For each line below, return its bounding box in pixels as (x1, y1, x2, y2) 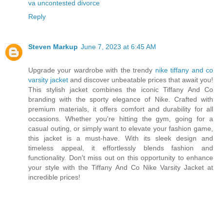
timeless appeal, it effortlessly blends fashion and (28, 144, 213, 152)
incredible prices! (28, 173, 80, 181)
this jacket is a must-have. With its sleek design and (28, 134, 213, 142)
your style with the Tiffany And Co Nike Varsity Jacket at (28, 163, 213, 171)
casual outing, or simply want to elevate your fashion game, (28, 124, 213, 132)
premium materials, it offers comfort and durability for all (28, 105, 213, 113)
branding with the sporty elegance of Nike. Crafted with (28, 95, 213, 103)
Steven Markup (28, 42, 78, 51)
